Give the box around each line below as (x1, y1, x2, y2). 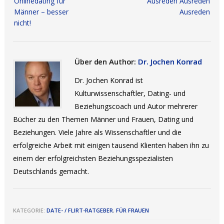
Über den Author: (74, 56, 138, 66)
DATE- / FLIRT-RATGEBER (46, 206, 113, 214)
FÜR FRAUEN (116, 206, 149, 214)
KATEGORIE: (13, 206, 47, 214)
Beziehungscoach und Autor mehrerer (74, 101, 198, 111)
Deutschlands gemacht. (13, 166, 89, 176)
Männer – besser (14, 7, 69, 16)
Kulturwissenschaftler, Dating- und (74, 88, 186, 98)
